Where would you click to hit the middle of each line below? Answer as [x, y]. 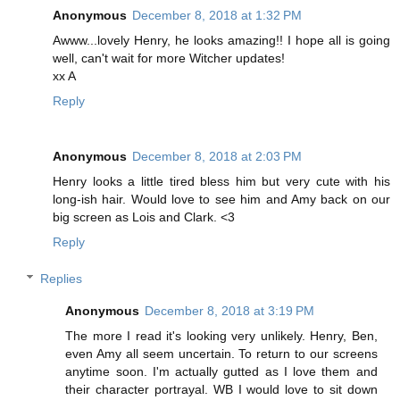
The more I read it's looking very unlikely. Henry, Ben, [221, 336]
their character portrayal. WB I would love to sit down [221, 390]
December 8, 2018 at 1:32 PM [217, 15]
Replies [62, 279]
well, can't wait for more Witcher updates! [169, 58]
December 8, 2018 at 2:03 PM [217, 156]
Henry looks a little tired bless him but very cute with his [221, 181]
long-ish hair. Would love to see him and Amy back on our [221, 199]
